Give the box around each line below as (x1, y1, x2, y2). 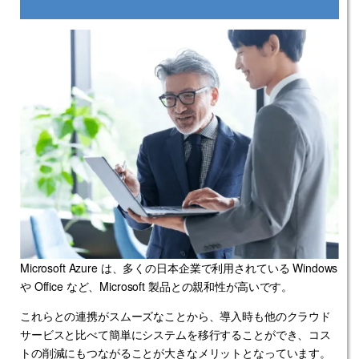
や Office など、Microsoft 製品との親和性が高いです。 (20, 277, 293, 294)
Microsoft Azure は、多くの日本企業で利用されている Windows (20, 259, 338, 276)
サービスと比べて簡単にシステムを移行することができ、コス (20, 325, 332, 342)
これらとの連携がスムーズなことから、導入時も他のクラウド (20, 307, 332, 324)
